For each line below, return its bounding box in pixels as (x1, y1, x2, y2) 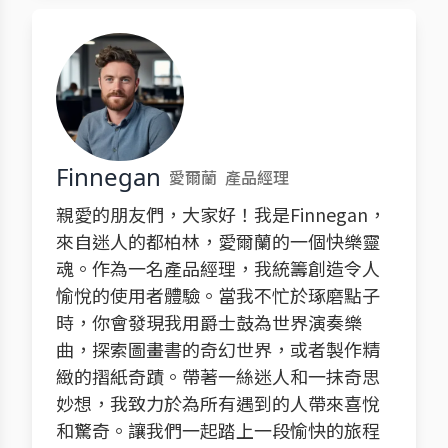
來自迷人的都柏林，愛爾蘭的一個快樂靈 (56, 228, 380, 254)
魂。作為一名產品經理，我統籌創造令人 (56, 255, 380, 281)
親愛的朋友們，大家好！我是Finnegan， (56, 201, 386, 227)
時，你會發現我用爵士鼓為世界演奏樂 (56, 309, 362, 335)
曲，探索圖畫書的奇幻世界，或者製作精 (56, 336, 380, 362)
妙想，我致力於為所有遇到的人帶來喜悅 (56, 390, 380, 416)
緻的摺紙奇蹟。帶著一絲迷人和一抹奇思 (56, 363, 380, 389)
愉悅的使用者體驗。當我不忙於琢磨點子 (56, 282, 380, 308)
